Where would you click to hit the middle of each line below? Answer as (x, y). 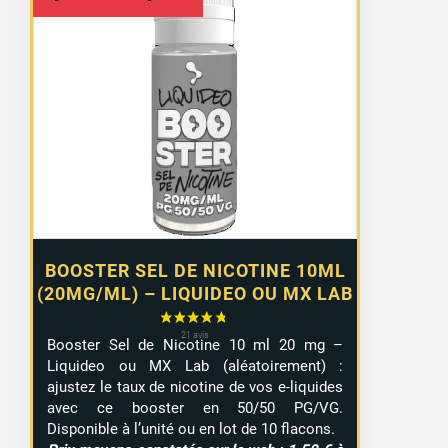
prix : (221, 62)
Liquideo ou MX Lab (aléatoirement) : (195, 365)
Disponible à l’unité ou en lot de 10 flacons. (191, 428)
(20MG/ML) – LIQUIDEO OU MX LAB (195, 294)
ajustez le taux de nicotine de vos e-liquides (195, 386)
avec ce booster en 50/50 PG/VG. (195, 407)
